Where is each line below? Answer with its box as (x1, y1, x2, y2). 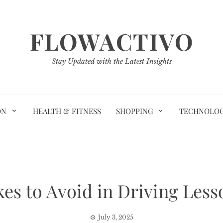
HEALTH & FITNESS (32, 106, 101, 116)
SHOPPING (115, 106, 153, 116)
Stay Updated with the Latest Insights (51, 57, 172, 66)
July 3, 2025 (98, 214, 133, 221)
